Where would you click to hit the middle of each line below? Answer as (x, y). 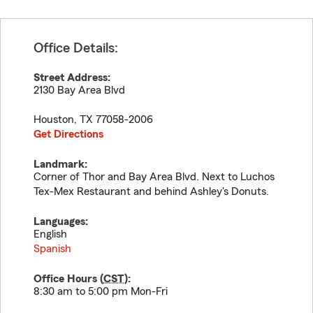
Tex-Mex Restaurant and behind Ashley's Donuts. (151, 191)
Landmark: (60, 164)
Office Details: (76, 48)
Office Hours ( (68, 279)
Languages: (61, 221)
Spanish (52, 249)
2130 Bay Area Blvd (79, 90)
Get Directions (68, 134)
